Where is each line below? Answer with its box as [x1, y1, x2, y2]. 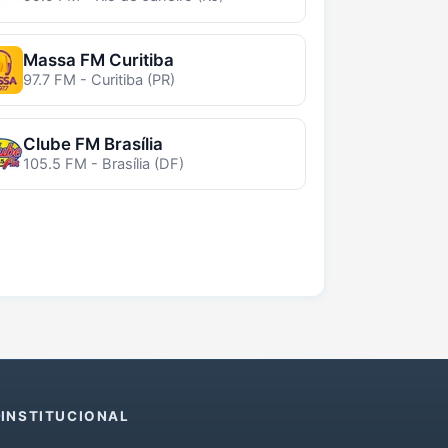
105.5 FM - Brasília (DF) [22, 154, 184, 173]
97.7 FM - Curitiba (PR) [22, 71, 175, 90]
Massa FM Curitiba [22, 50, 174, 71]
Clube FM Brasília [22, 133, 163, 154]
